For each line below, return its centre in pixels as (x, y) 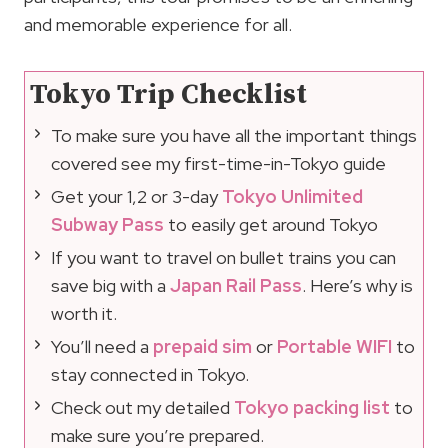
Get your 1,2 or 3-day (136, 196)
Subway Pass (107, 224)
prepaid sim (202, 346)
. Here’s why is (357, 285)
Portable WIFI (334, 346)
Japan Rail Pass (236, 285)
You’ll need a (102, 346)
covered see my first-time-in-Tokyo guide (218, 163)
